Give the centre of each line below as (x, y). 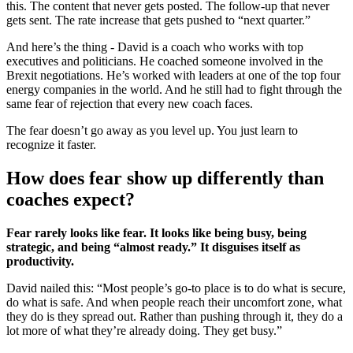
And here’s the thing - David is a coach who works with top (155, 47)
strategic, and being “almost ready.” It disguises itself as (153, 247)
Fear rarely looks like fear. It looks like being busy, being (156, 233)
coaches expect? (71, 200)
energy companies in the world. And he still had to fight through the (174, 90)
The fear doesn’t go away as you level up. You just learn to (152, 131)
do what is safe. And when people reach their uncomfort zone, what (174, 303)
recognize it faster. (51, 145)
